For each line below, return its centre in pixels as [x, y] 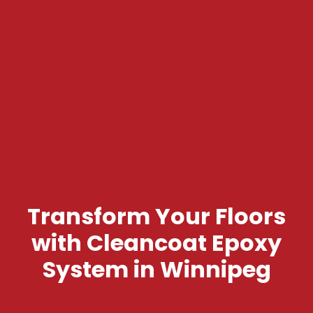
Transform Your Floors [156, 216]
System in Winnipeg [156, 269]
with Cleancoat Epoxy [156, 242]
